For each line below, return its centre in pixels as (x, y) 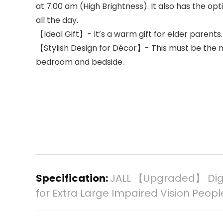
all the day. (57, 20)
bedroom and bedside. (80, 62)
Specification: (73, 178)
